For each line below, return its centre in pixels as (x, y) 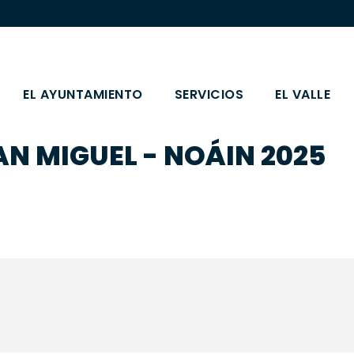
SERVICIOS (209, 94)
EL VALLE (303, 94)
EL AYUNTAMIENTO (83, 94)
